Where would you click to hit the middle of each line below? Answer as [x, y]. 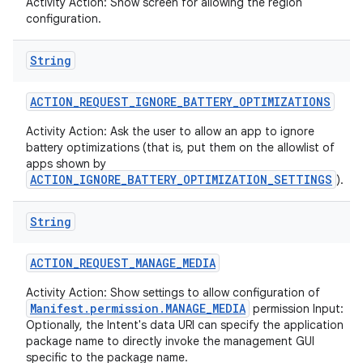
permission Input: [297, 309]
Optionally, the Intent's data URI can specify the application [185, 325]
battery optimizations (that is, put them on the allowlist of [180, 147]
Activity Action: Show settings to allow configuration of [173, 293]
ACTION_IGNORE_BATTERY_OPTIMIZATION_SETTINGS [181, 179]
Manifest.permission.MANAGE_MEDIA [138, 308]
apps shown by [66, 164]
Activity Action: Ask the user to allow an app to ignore [170, 131]
